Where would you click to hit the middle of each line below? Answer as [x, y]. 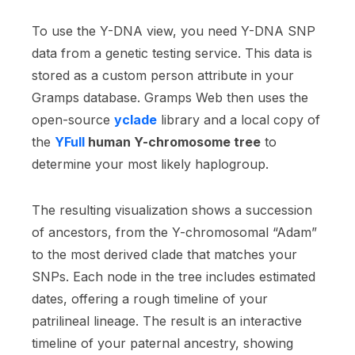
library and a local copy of [239, 120]
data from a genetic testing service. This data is [172, 53]
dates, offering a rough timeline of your [150, 299]
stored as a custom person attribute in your [163, 75]
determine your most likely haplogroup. [150, 164]
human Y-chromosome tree [173, 142]
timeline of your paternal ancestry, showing [162, 343]
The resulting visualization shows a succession [172, 210]
